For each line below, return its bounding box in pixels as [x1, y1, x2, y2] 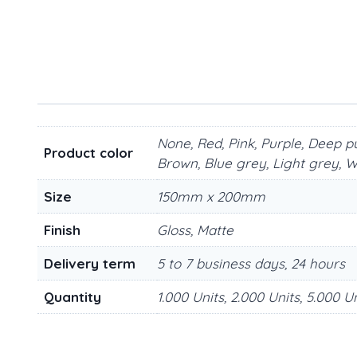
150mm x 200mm [157, 188, 265, 206]
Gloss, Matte [157, 222, 233, 239]
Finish [44, 222, 80, 239]
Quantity [44, 288, 101, 306]
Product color [44, 144, 133, 162]
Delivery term [44, 255, 135, 273]
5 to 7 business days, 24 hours [157, 255, 345, 273]
